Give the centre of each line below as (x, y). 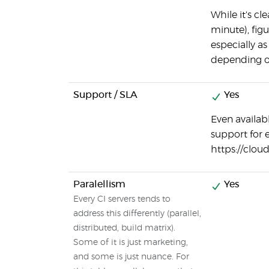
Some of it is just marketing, (131, 243)
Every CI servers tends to (122, 199)
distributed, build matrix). (124, 228)
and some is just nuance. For (131, 257)
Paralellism (99, 184)
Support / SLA (105, 95)
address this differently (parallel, (137, 214)
